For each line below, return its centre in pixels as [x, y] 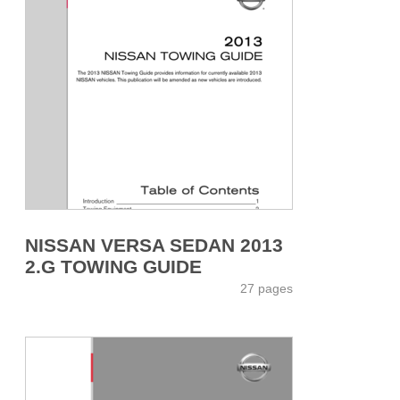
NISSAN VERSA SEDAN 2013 [154, 245]
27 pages [267, 288]
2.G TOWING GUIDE [113, 266]
